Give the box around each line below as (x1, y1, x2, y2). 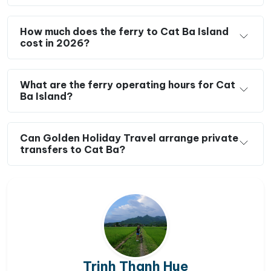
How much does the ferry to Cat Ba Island (20, 25, 229, 38)
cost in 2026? (20, 37, 90, 50)
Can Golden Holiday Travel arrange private (20, 132, 238, 145)
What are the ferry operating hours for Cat (20, 79, 235, 91)
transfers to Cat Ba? (20, 143, 125, 156)
